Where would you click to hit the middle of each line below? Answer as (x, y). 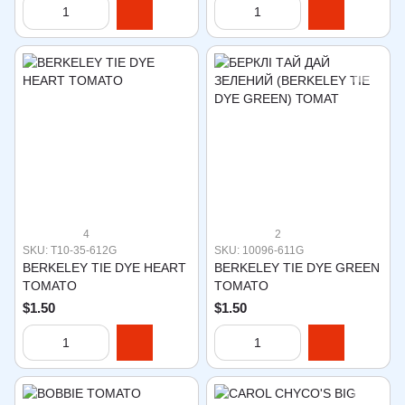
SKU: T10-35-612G (70, 250)
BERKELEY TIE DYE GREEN (297, 268)
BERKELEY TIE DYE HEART (104, 268)
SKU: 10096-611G (259, 250)
